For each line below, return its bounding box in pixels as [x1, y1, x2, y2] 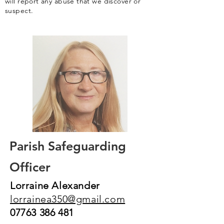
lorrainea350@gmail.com [10, 193, 125, 205]
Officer [9, 159, 50, 174]
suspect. [5, 6, 33, 15]
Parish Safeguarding [9, 138, 126, 153]
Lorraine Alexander [10, 179, 100, 191]
